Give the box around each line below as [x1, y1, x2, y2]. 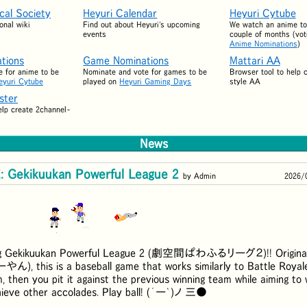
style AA [229, 76, 260, 86]
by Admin [183, 171, 216, 180]
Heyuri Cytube [229, 7, 296, 19]
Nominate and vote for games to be [83, 66, 208, 76]
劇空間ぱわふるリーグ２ [151, 247, 263, 258]
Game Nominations [83, 54, 169, 66]
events [83, 29, 107, 38]
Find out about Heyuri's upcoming [83, 19, 201, 29]
